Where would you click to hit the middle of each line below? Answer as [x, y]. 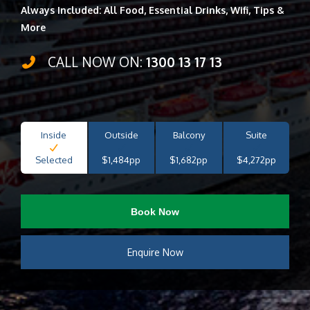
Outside [121, 135]
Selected [54, 160]
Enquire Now [155, 252]
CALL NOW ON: [95, 62]
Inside [54, 135]
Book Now [155, 211]
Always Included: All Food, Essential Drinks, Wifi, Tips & [153, 10]
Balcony [189, 135]
